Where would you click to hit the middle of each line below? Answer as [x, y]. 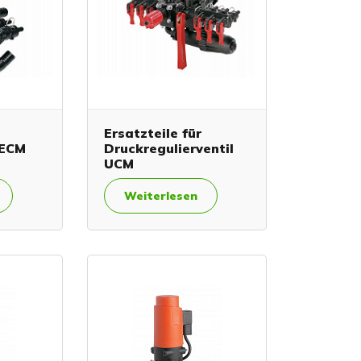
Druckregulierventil [168, 148]
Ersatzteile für [152, 133]
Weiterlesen [160, 195]
